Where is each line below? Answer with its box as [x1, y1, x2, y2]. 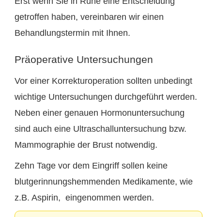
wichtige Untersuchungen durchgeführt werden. [15, 92, 197, 102]
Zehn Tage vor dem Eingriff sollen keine [15, 161, 168, 171]
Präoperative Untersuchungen [15, 54, 153, 65]
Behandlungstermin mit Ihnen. [15, 28, 130, 38]
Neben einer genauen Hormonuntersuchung [15, 108, 185, 118]
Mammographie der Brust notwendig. [15, 140, 157, 150]
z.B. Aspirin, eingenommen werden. [15, 193, 154, 203]
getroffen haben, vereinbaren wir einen [15, 12, 164, 22]
